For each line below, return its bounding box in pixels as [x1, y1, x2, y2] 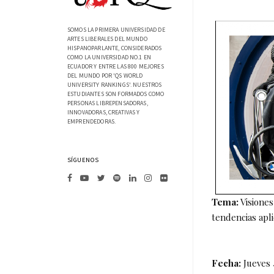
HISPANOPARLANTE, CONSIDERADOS [67, 44, 162, 53]
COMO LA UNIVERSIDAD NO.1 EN [67, 53, 152, 62]
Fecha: [212, 257, 241, 269]
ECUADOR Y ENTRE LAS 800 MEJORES [67, 62, 164, 71]
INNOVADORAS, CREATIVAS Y [67, 108, 140, 117]
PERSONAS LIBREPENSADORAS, [67, 99, 148, 108]
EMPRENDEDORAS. [67, 117, 116, 126]
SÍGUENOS [67, 155, 99, 165]
